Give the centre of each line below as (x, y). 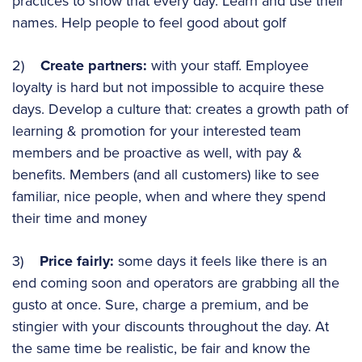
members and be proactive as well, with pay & (157, 152)
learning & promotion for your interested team (157, 130)
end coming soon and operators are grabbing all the (176, 282)
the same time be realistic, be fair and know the (161, 348)
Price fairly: (79, 261)
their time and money (80, 218)
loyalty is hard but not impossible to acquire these (168, 87)
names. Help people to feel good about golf (149, 22)
